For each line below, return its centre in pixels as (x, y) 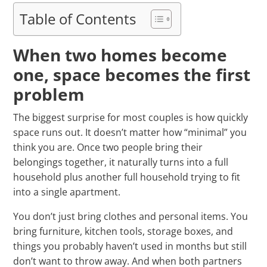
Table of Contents (78, 19)
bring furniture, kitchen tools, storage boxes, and (123, 232)
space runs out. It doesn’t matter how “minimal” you (130, 133)
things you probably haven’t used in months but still (130, 246)
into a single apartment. (67, 192)
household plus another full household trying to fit (127, 177)
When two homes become (120, 55)
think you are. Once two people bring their (108, 148)
